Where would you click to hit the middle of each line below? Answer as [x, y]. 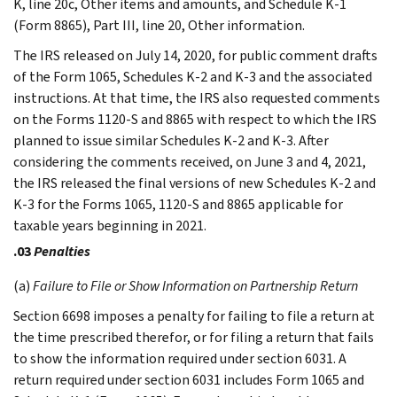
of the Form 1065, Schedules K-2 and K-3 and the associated [193, 76]
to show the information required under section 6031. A [180, 358]
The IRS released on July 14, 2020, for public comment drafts [195, 55]
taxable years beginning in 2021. [110, 225]
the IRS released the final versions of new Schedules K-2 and [195, 183]
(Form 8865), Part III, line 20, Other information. [159, 25]
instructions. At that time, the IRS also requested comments [197, 97]
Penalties [62, 251]
